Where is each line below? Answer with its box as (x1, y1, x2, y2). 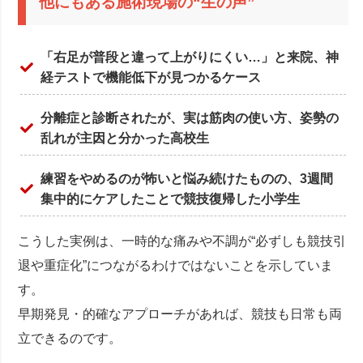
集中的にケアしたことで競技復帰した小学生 (41, 191, 301, 206)
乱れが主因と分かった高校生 (41, 130, 210, 145)
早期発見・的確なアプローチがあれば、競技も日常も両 (18, 306, 343, 321)
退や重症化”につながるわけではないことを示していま (18, 258, 334, 272)
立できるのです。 (18, 331, 122, 345)
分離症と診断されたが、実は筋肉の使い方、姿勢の (41, 110, 340, 125)
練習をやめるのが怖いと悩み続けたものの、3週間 (41, 171, 334, 186)
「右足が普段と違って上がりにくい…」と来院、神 (41, 49, 340, 64)
